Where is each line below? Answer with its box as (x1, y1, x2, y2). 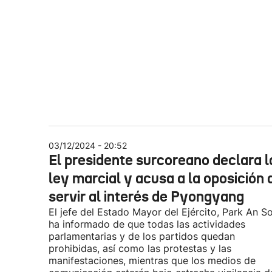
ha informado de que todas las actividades (49, 218, 245, 230)
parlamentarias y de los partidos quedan (49, 230, 235, 242)
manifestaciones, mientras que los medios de (49, 254, 256, 267)
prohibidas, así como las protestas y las (49, 242, 231, 254)
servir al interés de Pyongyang (49, 188, 244, 206)
